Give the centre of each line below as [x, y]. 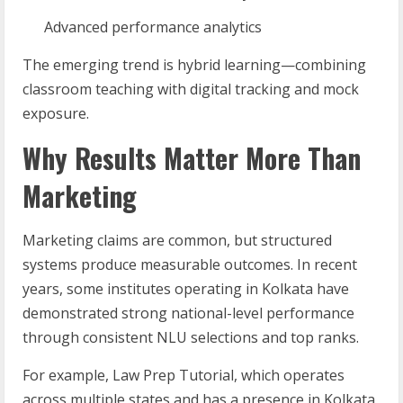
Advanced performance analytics [153, 27]
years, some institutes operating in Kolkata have [186, 289]
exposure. [56, 113]
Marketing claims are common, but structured [177, 240]
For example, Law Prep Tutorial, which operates [184, 375]
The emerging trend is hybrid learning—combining [194, 65]
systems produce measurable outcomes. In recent [190, 264]
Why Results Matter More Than [192, 158]
